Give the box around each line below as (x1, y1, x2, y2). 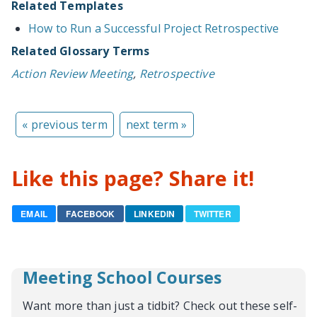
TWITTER (193, 207, 231, 220)
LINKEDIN (134, 207, 175, 220)
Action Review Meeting (11, 65, 134, 81)
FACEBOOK (66, 207, 115, 220)
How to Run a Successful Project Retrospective (28, 20, 279, 36)
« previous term (22, 116, 108, 132)
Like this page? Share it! (11, 164, 254, 192)
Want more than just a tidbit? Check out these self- (23, 298, 298, 314)
